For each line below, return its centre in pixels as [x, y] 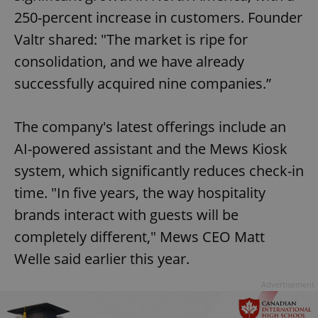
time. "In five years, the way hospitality [140, 192]
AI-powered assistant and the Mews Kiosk [151, 148]
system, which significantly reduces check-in [159, 170]
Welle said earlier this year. [102, 258]
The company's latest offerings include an [150, 126]
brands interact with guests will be [126, 214]
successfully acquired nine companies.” [143, 83]
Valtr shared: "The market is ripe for [131, 39]
